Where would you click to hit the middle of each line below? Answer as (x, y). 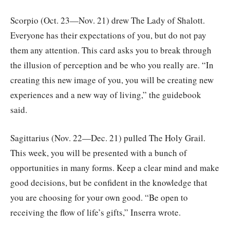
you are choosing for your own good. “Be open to (99, 198)
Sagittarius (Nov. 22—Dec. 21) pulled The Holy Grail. (108, 138)
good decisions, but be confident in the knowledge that (109, 183)
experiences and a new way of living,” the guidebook (106, 95)
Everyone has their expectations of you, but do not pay (108, 35)
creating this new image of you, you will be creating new (112, 80)
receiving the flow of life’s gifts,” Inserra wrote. (95, 213)
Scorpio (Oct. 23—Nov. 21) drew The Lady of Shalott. (108, 21)
